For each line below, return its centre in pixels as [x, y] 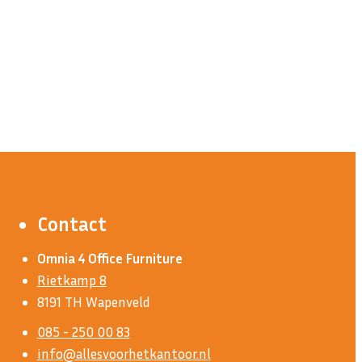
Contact [72, 224]
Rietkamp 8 [72, 280]
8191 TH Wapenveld [93, 302]
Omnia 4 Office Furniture [109, 259]
